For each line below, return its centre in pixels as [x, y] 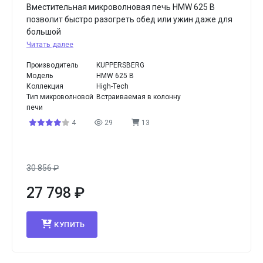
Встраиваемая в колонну [139, 97]
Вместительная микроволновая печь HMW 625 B [121, 7]
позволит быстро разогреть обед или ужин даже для [129, 19]
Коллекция [45, 86]
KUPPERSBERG [121, 65]
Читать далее [50, 45]
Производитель [52, 65]
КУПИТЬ [70, 225]
